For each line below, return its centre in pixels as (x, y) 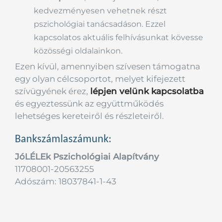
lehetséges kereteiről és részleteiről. (89, 116)
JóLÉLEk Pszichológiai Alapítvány (87, 156)
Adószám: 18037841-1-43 (65, 181)
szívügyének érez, (52, 91)
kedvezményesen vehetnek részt (101, 11)
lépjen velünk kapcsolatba (147, 91)
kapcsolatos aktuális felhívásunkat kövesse (119, 37)
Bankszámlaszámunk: (63, 138)
